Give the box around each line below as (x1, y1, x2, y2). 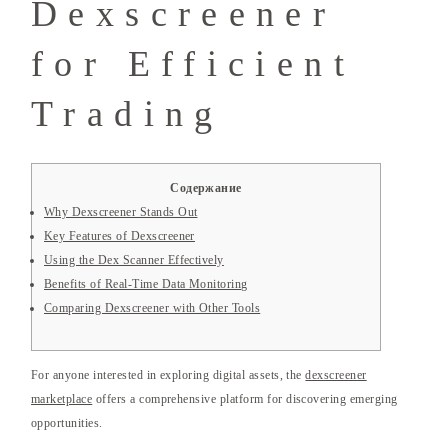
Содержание (170, 181, 242, 196)
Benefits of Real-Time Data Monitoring (44, 277, 248, 292)
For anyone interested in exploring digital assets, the (31, 368, 306, 383)
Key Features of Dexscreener (44, 229, 195, 244)
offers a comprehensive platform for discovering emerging (92, 392, 398, 407)
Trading (31, 94, 224, 135)
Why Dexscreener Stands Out (44, 205, 198, 220)
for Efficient (31, 44, 355, 85)
